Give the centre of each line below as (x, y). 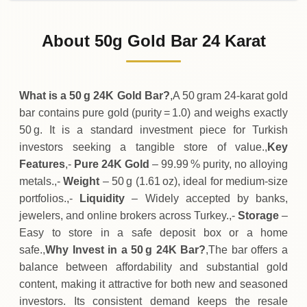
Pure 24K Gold (112, 164)
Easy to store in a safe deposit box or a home (153, 233)
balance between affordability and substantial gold (153, 267)
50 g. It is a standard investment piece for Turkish (153, 130)
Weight (82, 182)
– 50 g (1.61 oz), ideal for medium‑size (194, 182)
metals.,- (41, 182)
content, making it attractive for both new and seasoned (153, 284)
